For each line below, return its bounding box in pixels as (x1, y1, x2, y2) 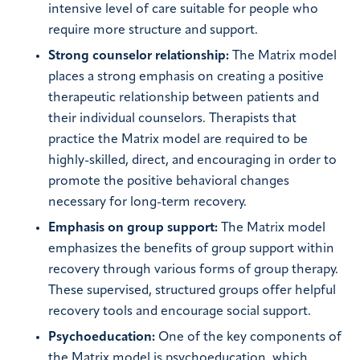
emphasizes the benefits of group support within (48, 242, 334, 256)
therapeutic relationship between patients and (48, 91, 319, 104)
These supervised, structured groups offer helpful (48, 284, 336, 297)
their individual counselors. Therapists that (48, 112, 297, 125)
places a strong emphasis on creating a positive (48, 70, 324, 84)
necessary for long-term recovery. (48, 195, 247, 209)
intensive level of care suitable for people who (48, 2, 318, 16)
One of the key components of (155, 330, 342, 344)
